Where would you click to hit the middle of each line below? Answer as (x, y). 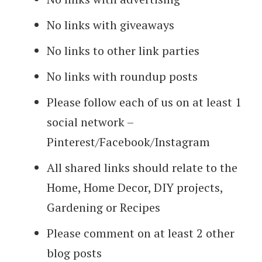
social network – (90, 122)
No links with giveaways (111, 25)
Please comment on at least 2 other (141, 233)
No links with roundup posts (122, 77)
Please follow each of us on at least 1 (144, 102)
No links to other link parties (123, 51)
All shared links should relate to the (142, 168)
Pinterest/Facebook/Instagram (128, 142)
